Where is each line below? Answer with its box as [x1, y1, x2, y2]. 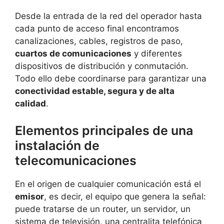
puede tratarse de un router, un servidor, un [15, 203, 190, 214]
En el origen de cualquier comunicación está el [15, 178, 201, 189]
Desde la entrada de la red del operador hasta [15, 11, 202, 21]
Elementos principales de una [15, 122, 193, 138]
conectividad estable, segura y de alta [15, 86, 174, 96]
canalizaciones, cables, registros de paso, [15, 36, 183, 46]
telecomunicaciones [15, 152, 136, 168]
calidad [15, 98, 46, 109]
